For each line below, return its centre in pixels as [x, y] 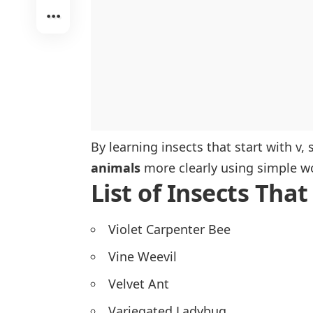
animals [116, 168]
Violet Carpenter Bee [169, 230]
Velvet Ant [139, 284]
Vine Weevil [143, 257]
